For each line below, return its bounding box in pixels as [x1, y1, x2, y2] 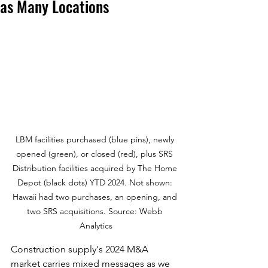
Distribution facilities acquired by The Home [12, 163, 179, 174]
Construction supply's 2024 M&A [11, 243, 151, 255]
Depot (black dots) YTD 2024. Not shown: [17, 177, 175, 188]
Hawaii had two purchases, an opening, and [12, 191, 179, 203]
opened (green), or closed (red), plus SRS [16, 148, 175, 160]
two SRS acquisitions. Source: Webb [26, 206, 165, 217]
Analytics [79, 220, 112, 232]
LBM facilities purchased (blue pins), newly [15, 134, 176, 145]
